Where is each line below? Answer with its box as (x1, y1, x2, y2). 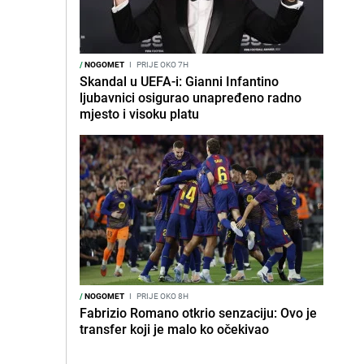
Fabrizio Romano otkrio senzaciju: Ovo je (80, 304, 317, 322)
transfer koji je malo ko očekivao (80, 320, 269, 338)
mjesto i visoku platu (80, 105, 199, 123)
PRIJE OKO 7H (135, 58, 188, 70)
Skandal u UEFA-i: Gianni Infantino (80, 72, 279, 90)
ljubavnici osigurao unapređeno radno (80, 89, 301, 106)
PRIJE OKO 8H (135, 290, 188, 301)
